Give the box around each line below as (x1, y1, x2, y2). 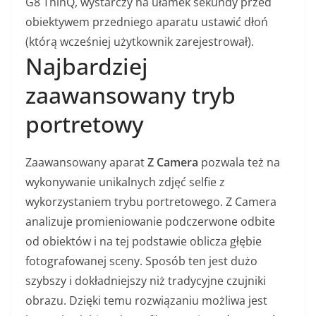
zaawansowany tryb (25, 80, 236, 111)
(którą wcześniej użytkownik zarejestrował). (25, 34, 254, 50)
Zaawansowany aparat (25, 154, 147, 171)
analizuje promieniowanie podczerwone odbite (25, 214, 275, 230)
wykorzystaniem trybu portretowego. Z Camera (25, 194, 276, 210)
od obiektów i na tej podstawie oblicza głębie (25, 233, 262, 250)
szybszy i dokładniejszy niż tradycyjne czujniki (25, 273, 266, 289)
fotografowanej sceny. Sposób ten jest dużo (25, 253, 257, 269)
